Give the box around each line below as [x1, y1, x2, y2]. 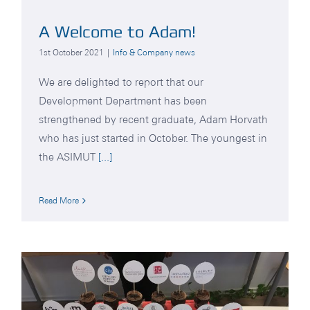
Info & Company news [113, 47, 195, 58]
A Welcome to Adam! [39, 22, 196, 42]
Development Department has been [39, 95, 207, 107]
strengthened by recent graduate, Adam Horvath [39, 113, 268, 126]
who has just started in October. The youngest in [39, 132, 267, 145]
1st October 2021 [39, 47, 104, 58]
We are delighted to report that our [39, 76, 203, 89]
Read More [39, 195, 79, 206]
